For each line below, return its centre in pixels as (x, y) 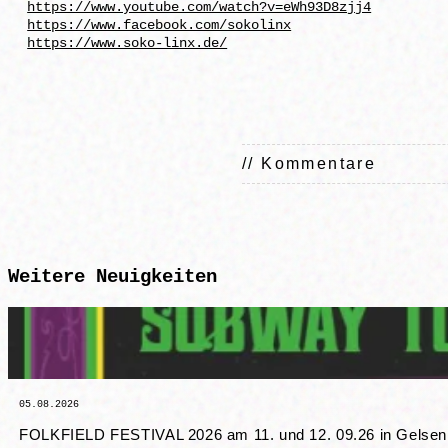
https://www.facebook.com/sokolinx (159, 26)
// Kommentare (309, 164)
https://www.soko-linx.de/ (127, 44)
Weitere (52, 277)
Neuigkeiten (156, 277)
